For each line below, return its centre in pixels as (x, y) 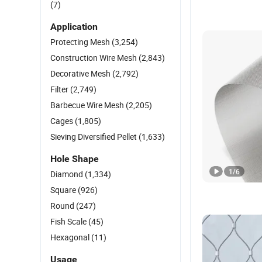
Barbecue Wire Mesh (88, 105)
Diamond (68, 174)
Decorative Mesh (81, 73)
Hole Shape (75, 159)
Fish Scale (69, 221)
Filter (60, 89)
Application (74, 27)
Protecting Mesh (81, 42)
